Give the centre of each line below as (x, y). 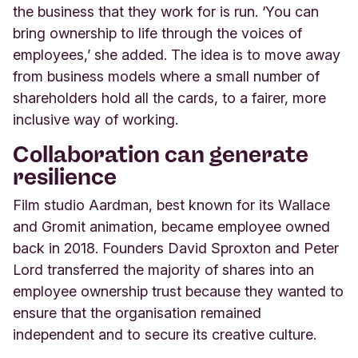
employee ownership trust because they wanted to (178, 291)
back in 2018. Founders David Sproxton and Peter (176, 248)
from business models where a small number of (166, 76)
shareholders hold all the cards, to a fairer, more (169, 97)
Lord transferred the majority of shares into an (163, 269)
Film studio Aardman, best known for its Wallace (171, 205)
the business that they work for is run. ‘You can (166, 11)
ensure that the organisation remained (137, 312)
